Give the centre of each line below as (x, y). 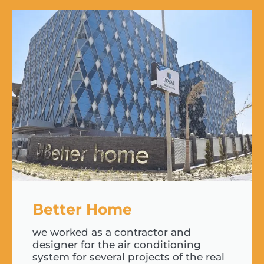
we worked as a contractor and (112, 232)
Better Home (82, 209)
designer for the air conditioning (117, 245)
